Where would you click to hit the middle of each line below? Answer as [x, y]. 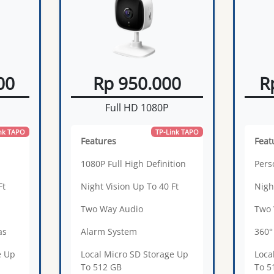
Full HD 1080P [137, 107]
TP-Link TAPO [177, 131]
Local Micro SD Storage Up [135, 254]
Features [99, 141]
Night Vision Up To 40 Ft [130, 186]
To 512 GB [102, 267]
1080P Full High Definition [134, 163]
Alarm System [109, 231]
